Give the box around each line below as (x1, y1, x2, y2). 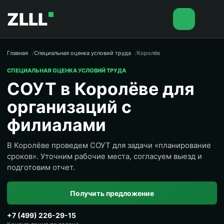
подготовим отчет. (7, 162, 75, 172)
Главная (7, 49, 28, 56)
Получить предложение (70, 188, 154, 197)
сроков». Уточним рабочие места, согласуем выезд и (7, 151, 202, 161)
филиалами (7, 114, 106, 135)
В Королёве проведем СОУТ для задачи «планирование (7, 140, 211, 150)
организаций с (7, 96, 131, 117)
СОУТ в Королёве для (7, 78, 194, 99)
